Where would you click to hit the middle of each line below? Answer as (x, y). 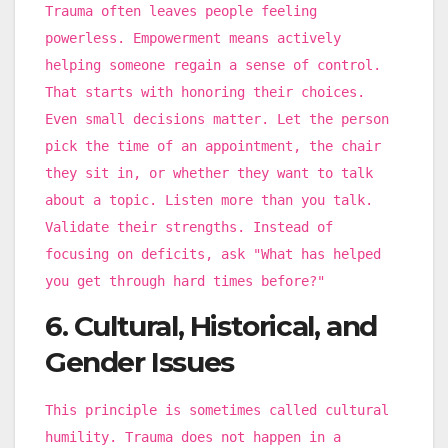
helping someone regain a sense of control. (213, 64)
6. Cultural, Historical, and (211, 325)
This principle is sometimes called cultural (217, 410)
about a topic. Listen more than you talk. (209, 199)
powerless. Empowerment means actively (193, 37)
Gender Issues (139, 361)
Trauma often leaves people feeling (181, 10)
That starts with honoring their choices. (205, 91)
